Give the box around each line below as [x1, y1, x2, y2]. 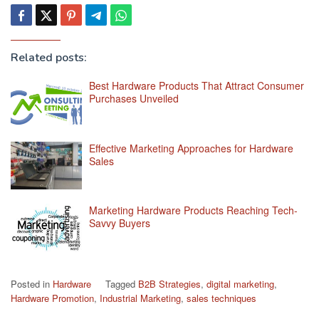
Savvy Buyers [89, 216, 150, 231]
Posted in [11, 276, 53, 291]
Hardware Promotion [11, 291, 94, 305]
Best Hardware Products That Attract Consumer [89, 78, 304, 93]
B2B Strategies [138, 276, 201, 291]
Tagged [105, 276, 138, 291]
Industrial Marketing [100, 291, 181, 305]
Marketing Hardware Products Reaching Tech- [89, 203, 298, 218]
